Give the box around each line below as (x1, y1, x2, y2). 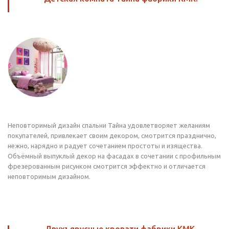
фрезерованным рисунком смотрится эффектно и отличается (8, 163, 205, 170)
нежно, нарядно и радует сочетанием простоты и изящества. (8, 142, 204, 149)
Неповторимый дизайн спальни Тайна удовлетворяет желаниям (8, 122, 210, 129)
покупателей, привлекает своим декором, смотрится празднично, (8, 132, 216, 139)
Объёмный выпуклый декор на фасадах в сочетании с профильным (8, 152, 221, 159)
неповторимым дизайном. (8, 173, 92, 180)
